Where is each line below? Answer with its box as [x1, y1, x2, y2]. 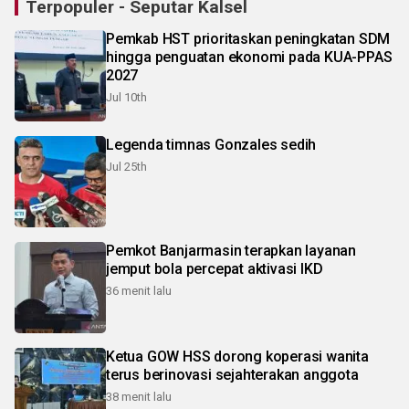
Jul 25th [106, 160, 147, 174]
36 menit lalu [106, 284, 172, 299]
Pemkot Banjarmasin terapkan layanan [106, 242, 356, 260]
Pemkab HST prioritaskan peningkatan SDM [106, 30, 391, 48]
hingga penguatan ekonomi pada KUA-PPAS [106, 48, 393, 67]
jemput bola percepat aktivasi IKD [106, 260, 323, 278]
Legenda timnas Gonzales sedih [106, 136, 317, 154]
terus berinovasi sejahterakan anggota [106, 366, 359, 384]
